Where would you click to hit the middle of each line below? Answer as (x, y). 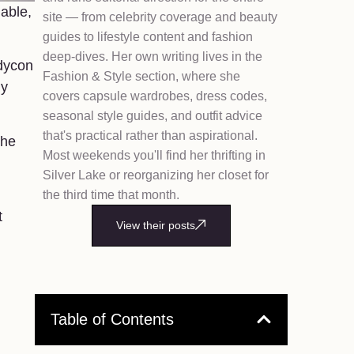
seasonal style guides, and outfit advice (152, 115)
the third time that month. (111, 194)
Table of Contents (112, 319)
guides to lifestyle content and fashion (147, 36)
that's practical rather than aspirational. (150, 135)
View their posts (155, 225)
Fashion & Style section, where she (141, 76)
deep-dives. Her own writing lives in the (152, 56)
